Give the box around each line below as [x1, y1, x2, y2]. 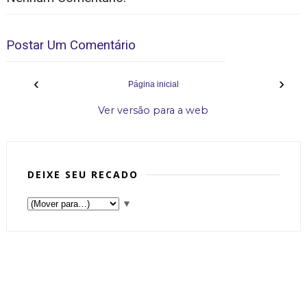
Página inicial [127, 79, 179, 89]
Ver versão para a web [98, 103, 209, 116]
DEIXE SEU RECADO [27, 167, 138, 181]
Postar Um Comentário [5, 37, 136, 53]
